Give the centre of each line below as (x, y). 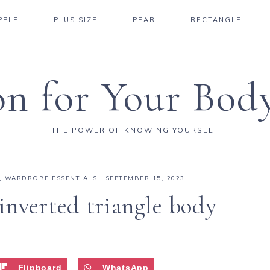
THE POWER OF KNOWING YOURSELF (135, 130)
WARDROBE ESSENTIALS (51, 178)
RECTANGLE (216, 20)
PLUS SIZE (76, 20)
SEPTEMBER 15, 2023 (145, 178)
